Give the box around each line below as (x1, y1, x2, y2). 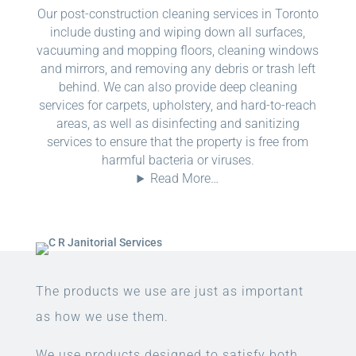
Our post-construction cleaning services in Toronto (37, 6, 319, 22)
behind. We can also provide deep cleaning (58, 79, 297, 95)
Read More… (150, 171, 219, 187)
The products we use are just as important (35, 284, 304, 300)
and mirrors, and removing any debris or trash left (40, 61, 315, 77)
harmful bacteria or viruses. (101, 153, 254, 168)
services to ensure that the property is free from (47, 134, 309, 150)
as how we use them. (35, 309, 168, 325)
